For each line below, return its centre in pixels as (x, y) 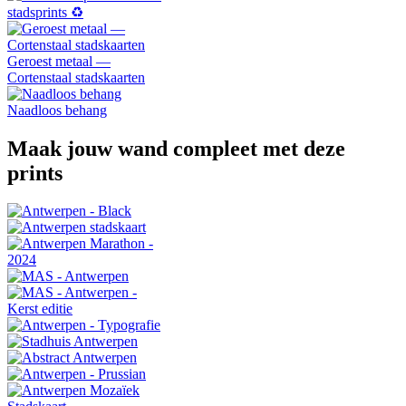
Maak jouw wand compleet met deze (176, 148)
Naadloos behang (57, 110)
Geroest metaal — (59, 61)
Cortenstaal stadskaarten (76, 77)
